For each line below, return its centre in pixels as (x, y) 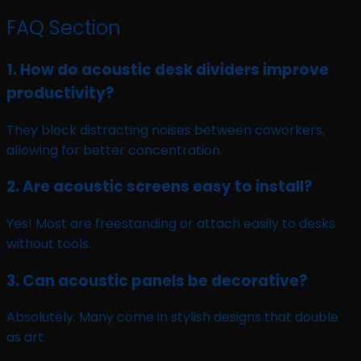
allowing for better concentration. (114, 150)
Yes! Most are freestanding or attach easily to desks (171, 224)
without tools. (49, 244)
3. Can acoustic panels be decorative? (157, 280)
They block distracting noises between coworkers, (166, 130)
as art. (26, 338)
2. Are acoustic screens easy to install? (160, 187)
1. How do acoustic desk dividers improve (168, 69)
